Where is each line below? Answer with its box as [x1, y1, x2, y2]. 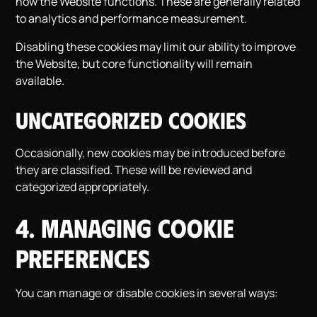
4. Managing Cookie [16, 212, 235, 243]
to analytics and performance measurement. [16, 11, 248, 26]
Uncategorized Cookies [16, 105, 247, 133]
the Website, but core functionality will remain [16, 56, 253, 71]
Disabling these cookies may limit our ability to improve [16, 39, 296, 54]
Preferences [16, 242, 151, 273]
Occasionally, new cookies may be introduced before [16, 145, 286, 161]
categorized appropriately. [16, 179, 150, 195]
